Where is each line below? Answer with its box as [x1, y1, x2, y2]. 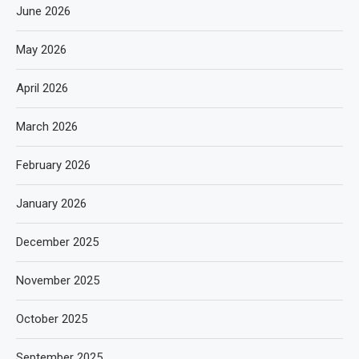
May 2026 [16, 42, 67, 57]
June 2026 [16, 3, 71, 18]
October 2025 [16, 311, 87, 326]
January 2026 [16, 196, 87, 211]
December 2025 [16, 234, 99, 249]
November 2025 [16, 272, 99, 288]
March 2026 [16, 119, 78, 134]
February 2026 [16, 157, 91, 172]
